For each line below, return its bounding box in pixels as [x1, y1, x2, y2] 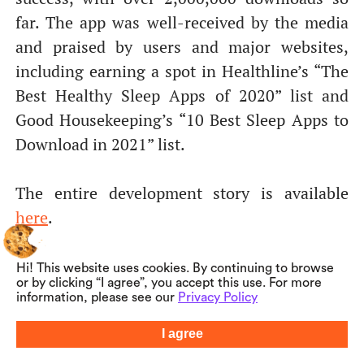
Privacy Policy [178, 291, 258, 304]
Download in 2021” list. [15, 132, 185, 155]
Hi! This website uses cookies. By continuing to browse [16, 262, 334, 275]
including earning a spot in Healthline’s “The [15, 59, 349, 82]
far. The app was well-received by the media [15, 11, 349, 33]
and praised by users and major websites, [15, 35, 349, 58]
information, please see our [16, 291, 178, 304]
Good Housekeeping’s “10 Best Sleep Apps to [15, 108, 349, 131]
